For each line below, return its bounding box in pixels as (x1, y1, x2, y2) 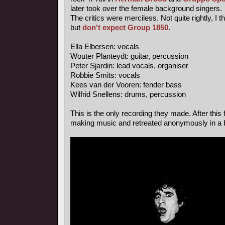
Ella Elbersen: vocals (70, 42, 139, 51)
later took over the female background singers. (70, 4, 222, 13)
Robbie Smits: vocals (70, 71, 140, 79)
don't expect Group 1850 (82, 23, 168, 32)
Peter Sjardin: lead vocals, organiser (70, 61, 188, 70)
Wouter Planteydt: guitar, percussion (70, 52, 188, 60)
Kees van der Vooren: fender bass (70, 80, 182, 89)
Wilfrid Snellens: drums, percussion (70, 90, 186, 98)
